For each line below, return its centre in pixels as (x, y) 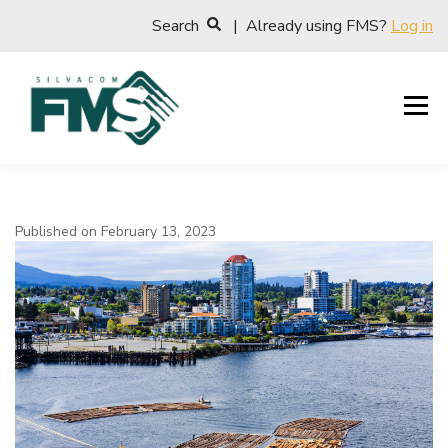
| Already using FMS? (306, 26)
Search (179, 26)
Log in (412, 26)
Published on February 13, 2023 (115, 231)
